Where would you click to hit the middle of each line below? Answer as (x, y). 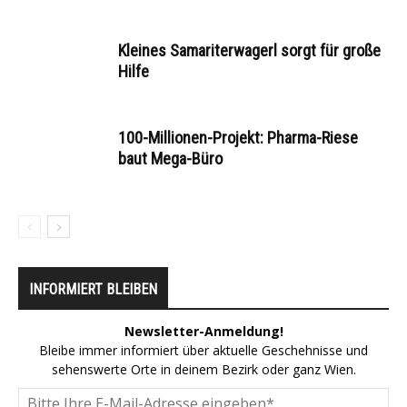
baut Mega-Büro (170, 159)
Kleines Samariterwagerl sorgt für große (249, 51)
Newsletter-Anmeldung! (203, 332)
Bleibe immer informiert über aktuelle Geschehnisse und (203, 351)
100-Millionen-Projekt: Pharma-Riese (238, 138)
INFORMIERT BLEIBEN (93, 290)
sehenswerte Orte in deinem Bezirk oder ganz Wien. (203, 370)
